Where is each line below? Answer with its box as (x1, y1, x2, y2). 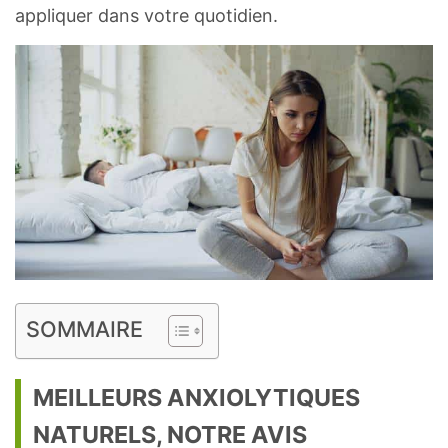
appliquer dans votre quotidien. (15, 5, 278, 27)
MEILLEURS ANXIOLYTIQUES (33, 383, 360, 413)
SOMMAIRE (26, 316, 143, 343)
